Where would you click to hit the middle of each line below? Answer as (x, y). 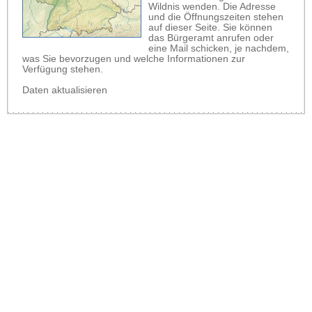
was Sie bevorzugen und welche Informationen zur (134, 58)
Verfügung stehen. (63, 69)
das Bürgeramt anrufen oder (211, 38)
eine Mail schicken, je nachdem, (219, 48)
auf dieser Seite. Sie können (210, 27)
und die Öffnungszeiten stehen (216, 17)
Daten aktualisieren (65, 90)
